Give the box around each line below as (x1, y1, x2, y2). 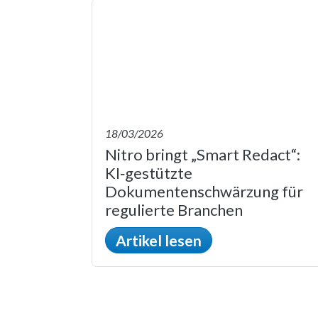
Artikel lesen (116, 231, 202, 249)
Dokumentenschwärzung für (105, 181, 303, 201)
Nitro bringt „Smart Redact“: (105, 144, 300, 164)
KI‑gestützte (105, 163, 192, 182)
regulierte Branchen (105, 199, 243, 219)
